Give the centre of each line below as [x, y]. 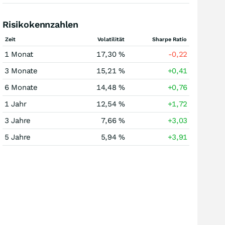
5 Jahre [18, 137]
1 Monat [19, 54]
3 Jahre [18, 121]
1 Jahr [16, 104]
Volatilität [111, 39]
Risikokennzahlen [41, 24]
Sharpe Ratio [170, 39]
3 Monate [21, 71]
